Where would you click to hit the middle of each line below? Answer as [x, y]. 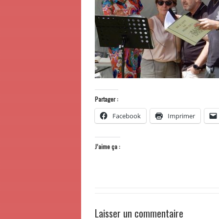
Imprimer [181, 116]
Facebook [127, 116]
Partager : [107, 99]
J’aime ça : [108, 146]
